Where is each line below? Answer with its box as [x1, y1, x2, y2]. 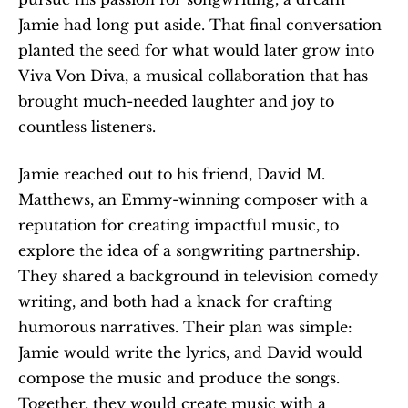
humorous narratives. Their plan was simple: [18, 318, 352, 336]
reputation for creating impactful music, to [18, 216, 339, 234]
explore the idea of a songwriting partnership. [18, 241, 360, 260]
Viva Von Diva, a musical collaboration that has [18, 66, 368, 85]
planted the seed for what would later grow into [18, 41, 374, 59]
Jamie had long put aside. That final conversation [18, 15, 382, 34]
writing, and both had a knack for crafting [18, 292, 332, 311]
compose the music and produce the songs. [18, 369, 340, 387]
